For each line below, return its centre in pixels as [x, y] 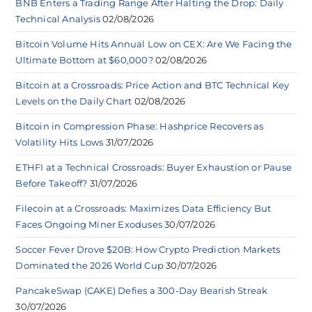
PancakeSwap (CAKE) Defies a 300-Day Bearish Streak [142, 291]
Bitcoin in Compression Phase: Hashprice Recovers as [140, 126]
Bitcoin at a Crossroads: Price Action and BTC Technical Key [153, 85]
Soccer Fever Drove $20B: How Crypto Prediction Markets [148, 250]
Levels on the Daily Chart [74, 101]
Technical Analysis [58, 19]
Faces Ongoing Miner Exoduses [89, 225]
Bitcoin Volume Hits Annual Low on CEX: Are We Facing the [154, 44]
